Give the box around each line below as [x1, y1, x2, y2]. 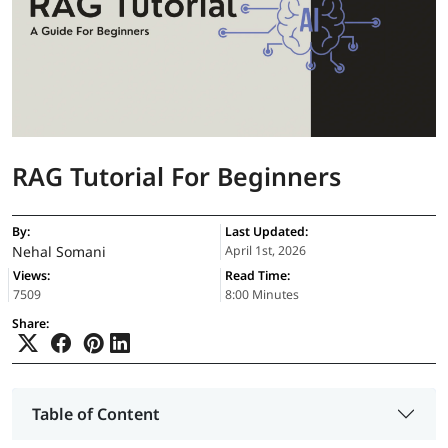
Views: [13, 267, 50, 285]
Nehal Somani [12, 242, 106, 262]
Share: [12, 315, 49, 333]
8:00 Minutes [225, 286, 299, 304]
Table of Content [32, 402, 160, 425]
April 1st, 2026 [225, 242, 306, 260]
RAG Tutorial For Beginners [12, 159, 341, 194]
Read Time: [225, 267, 290, 285]
